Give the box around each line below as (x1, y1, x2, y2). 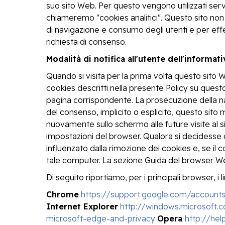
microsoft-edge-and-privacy (46, 213, 155, 224)
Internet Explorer (46, 201, 118, 212)
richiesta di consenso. (46, 37, 127, 47)
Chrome (46, 189, 79, 200)
